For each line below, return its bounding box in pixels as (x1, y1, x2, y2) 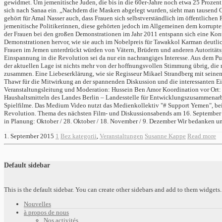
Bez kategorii (60, 132, 97, 140)
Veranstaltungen (100, 132, 143, 140)
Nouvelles (24, 200, 51, 208)
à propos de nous (24, 209, 69, 217)
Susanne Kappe (145, 132, 186, 140)
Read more (187, 132, 216, 140)
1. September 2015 (4, 132, 54, 140)
